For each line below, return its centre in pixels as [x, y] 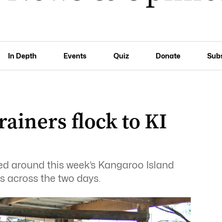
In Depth [23, 55]
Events [75, 55]
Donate [168, 55]
